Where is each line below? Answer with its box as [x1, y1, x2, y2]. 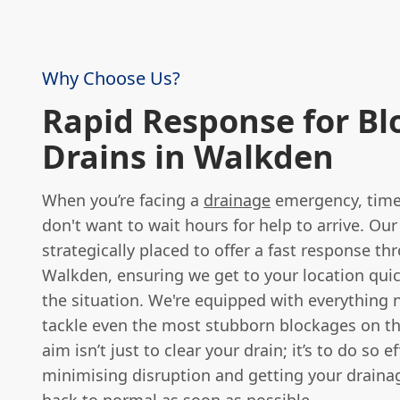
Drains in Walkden [42, 135, 334, 179]
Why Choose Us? [42, 66, 180, 90]
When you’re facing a [42, 189, 204, 211]
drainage [204, 189, 271, 211]
